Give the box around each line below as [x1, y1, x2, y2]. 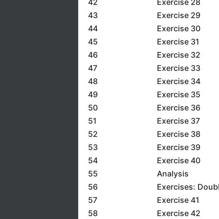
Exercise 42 [156, 208, 200, 218]
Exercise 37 [156, 116, 200, 126]
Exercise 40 [156, 155, 200, 165]
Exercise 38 [156, 129, 200, 139]
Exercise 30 [156, 23, 200, 33]
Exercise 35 [156, 89, 200, 99]
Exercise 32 [156, 50, 200, 60]
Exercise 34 [156, 76, 200, 86]
